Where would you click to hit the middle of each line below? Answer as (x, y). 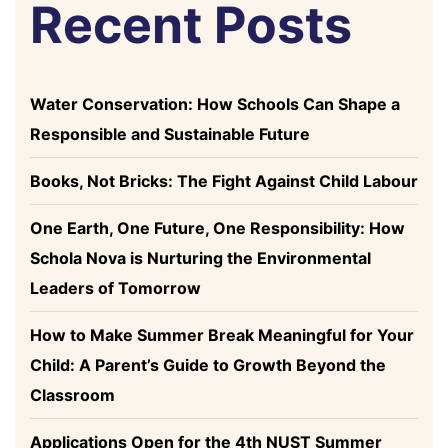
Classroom (72, 395)
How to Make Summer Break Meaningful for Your (222, 335)
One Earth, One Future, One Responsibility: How (217, 228)
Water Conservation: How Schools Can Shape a (215, 104)
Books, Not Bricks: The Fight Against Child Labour (224, 181)
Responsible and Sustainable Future (170, 134)
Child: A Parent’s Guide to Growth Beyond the (208, 365)
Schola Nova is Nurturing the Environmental (200, 258)
